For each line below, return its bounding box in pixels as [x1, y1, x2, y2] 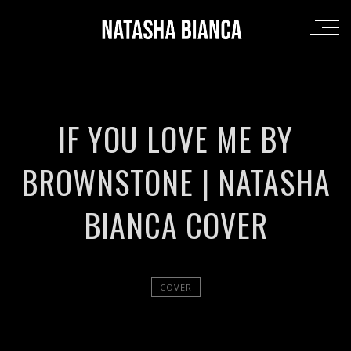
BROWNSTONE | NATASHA [20, 158, 331, 205]
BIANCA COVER [83, 201, 268, 248]
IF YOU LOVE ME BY [58, 115, 293, 162]
